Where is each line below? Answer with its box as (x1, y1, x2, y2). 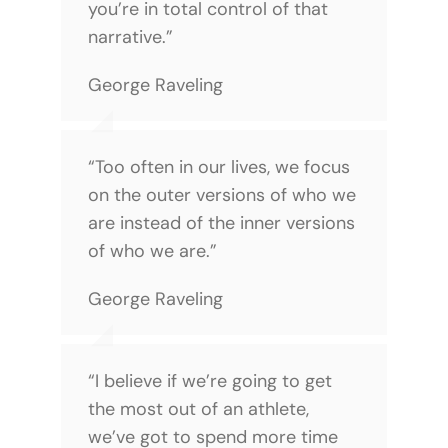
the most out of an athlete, (87, 396, 309, 421)
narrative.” (87, 24, 173, 49)
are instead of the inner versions (87, 210, 355, 235)
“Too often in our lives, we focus (87, 154, 350, 179)
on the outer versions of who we (87, 182, 356, 207)
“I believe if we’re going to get (87, 368, 332, 393)
